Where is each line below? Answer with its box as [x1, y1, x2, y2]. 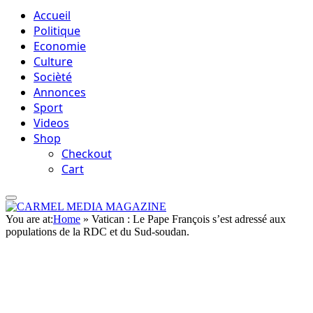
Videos [34, 115, 69, 131]
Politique [34, 23, 80, 38]
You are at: [6, 213, 53, 225]
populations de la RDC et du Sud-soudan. [6, 226, 189, 238]
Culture [34, 54, 73, 69]
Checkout [61, 146, 112, 161]
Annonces [34, 85, 86, 100]
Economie [34, 38, 86, 54]
